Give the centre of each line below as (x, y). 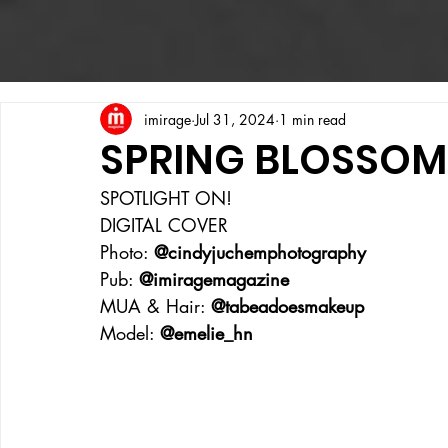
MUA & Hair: (155, 306)
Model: (130, 333)
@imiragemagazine (214, 279)
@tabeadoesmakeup (287, 306)
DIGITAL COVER (164, 225)
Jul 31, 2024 (235, 119)
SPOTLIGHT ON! (166, 198)
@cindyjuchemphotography (260, 252)
